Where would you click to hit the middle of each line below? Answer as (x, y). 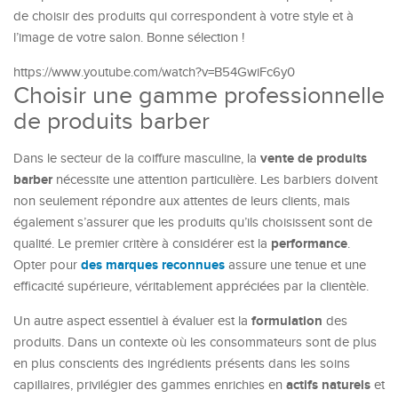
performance (309, 244)
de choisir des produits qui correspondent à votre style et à (183, 16)
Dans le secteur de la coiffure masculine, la (137, 159)
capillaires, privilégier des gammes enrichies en (150, 385)
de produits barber (111, 122)
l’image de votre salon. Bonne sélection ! (129, 38)
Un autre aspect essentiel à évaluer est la (132, 321)
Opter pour (47, 265)
